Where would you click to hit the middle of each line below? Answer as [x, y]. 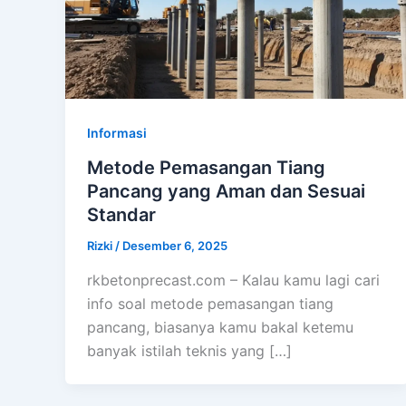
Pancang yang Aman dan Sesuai [226, 192]
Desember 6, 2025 [175, 246]
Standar [121, 215]
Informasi [117, 133]
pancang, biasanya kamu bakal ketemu [220, 327]
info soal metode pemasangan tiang [210, 303]
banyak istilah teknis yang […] [189, 350]
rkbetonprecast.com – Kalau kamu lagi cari [233, 280]
